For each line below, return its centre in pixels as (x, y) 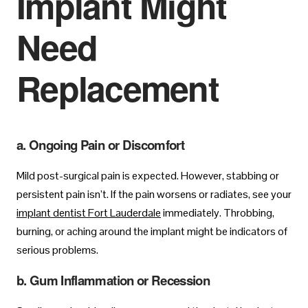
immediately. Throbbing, (218, 213)
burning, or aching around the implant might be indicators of (152, 232)
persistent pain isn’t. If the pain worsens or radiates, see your (154, 195)
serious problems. (57, 250)
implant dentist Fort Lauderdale (89, 213)
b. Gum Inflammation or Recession (113, 280)
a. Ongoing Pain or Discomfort (100, 145)
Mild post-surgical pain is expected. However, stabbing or (148, 176)
